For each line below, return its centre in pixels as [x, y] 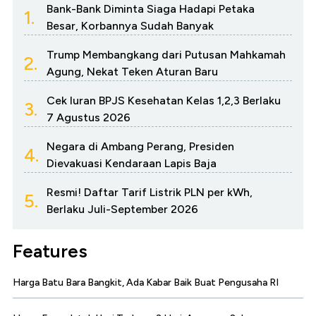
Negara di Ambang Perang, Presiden [140, 146]
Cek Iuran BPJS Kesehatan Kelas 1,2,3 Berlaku [164, 100]
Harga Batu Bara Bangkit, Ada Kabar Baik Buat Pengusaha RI [146, 282]
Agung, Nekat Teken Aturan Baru [132, 71]
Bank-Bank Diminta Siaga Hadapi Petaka [151, 8]
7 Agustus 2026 [89, 117]
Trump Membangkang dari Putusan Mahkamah [166, 54]
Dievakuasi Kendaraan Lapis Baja [132, 163]
